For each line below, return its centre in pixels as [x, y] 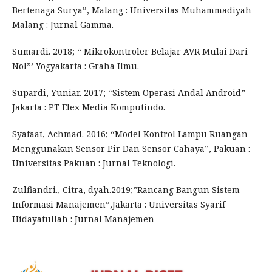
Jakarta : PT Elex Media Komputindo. [88, 107]
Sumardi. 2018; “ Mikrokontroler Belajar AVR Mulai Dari [130, 52]
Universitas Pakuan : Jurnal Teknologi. [93, 163]
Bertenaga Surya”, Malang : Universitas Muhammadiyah [131, 10]
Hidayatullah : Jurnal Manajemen [83, 219]
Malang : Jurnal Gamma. [63, 25]
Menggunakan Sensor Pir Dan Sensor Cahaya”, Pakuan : [131, 149]
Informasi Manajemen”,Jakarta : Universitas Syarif [118, 205]
